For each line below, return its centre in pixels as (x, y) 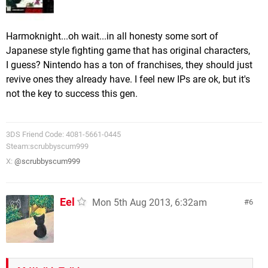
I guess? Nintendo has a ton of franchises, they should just (129, 65)
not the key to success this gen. (72, 93)
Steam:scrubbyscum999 (47, 146)
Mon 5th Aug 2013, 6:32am (150, 202)
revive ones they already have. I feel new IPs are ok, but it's (128, 79)
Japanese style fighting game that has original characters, (128, 50)
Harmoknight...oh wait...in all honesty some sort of (112, 36)
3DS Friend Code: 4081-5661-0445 (63, 134)
